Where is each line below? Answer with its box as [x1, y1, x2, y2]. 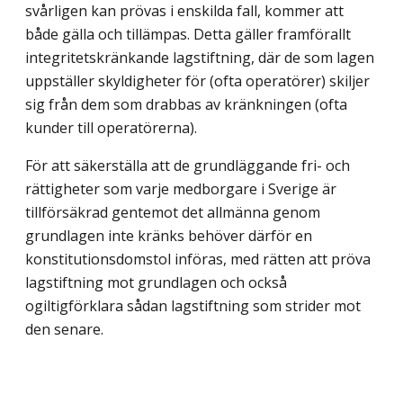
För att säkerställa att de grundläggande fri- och [25, 155, 350, 175]
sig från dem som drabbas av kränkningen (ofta [25, 94, 347, 114]
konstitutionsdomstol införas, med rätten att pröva [25, 248, 371, 269]
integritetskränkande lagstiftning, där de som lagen [25, 47, 374, 67]
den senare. [25, 318, 103, 339]
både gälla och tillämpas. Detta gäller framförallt [25, 23, 351, 44]
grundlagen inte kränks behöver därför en [25, 225, 312, 246]
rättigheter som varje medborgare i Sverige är [25, 178, 336, 199]
